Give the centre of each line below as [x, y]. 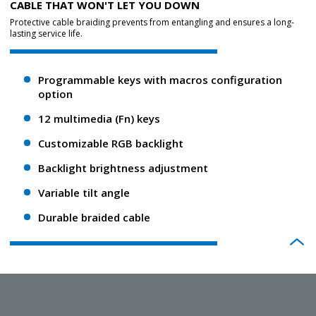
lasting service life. [46, 34]
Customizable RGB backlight [111, 143]
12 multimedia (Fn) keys [99, 119]
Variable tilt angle [84, 193]
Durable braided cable [94, 217]
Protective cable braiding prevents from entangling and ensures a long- [152, 22]
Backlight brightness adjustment [123, 168]
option [55, 94]
